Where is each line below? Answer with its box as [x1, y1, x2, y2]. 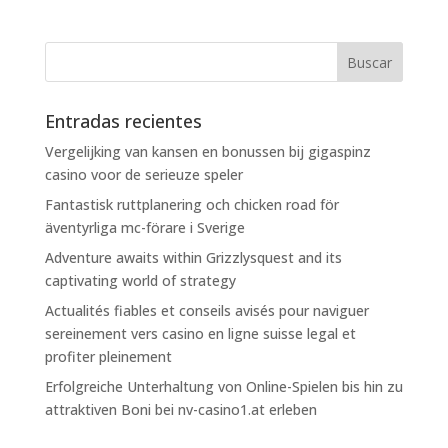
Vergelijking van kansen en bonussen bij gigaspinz [44, 142, 371, 161]
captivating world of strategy [44, 271, 236, 290]
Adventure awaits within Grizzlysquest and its [44, 248, 342, 267]
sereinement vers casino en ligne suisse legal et [44, 324, 356, 343]
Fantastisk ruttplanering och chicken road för [44, 195, 339, 214]
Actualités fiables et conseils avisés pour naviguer [44, 301, 369, 320]
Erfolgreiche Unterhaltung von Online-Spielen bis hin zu [44, 377, 403, 396]
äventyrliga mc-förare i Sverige [44, 218, 245, 237]
